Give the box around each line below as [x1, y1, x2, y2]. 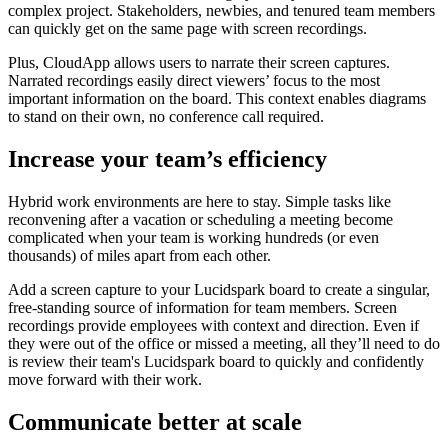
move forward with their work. [8, 370, 202, 388]
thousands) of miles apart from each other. [8, 246, 275, 264]
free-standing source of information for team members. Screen [8, 298, 397, 316]
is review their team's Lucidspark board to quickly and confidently [8, 352, 424, 370]
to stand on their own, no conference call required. [8, 107, 328, 125]
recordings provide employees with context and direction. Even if [8, 316, 419, 334]
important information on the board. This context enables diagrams [8, 89, 426, 107]
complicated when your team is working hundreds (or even [8, 228, 379, 246]
